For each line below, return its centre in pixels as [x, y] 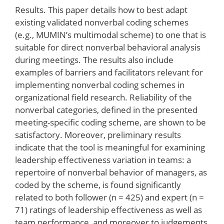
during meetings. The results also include [94, 60]
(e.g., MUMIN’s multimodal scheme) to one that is [110, 35]
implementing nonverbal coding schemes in [100, 85]
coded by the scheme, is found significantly [98, 185]
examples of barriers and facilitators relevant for [109, 72]
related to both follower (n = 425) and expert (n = [109, 197]
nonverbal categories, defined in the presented [106, 110]
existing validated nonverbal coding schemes [102, 22]
